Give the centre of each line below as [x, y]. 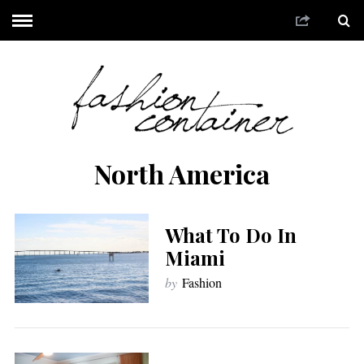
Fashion [201, 283]
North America [182, 173]
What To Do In [230, 235]
